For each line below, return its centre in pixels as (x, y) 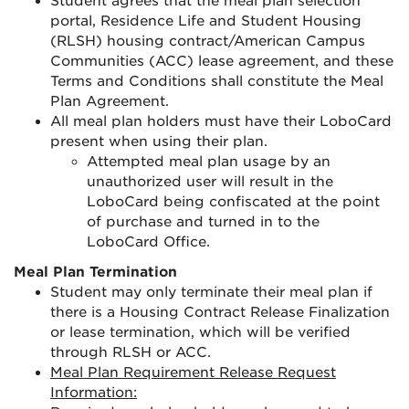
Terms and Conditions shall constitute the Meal (217, 81)
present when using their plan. (159, 142)
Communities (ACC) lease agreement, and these (222, 61)
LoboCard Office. (148, 242)
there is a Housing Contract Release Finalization (220, 312)
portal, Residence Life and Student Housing (206, 21)
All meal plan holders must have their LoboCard (221, 121)
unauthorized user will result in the (210, 182)
